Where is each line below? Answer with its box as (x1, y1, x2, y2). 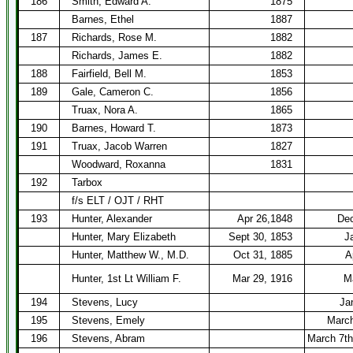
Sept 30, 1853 (229, 231, 292, 243)
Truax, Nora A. (72, 104, 138, 116)
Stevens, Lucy (72, 296, 138, 308)
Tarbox (72, 176, 102, 188)
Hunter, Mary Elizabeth (72, 231, 176, 243)
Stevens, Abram (72, 333, 145, 344)
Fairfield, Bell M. (72, 68, 147, 80)
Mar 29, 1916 (232, 273, 292, 284)
